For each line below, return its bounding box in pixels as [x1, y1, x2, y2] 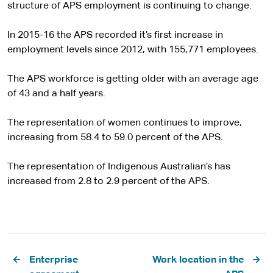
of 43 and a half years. [7, 88, 105, 99]
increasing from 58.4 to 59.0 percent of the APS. [7, 132, 223, 143]
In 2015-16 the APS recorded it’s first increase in [7, 30, 223, 40]
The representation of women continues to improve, [7, 118, 242, 128]
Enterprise [29, 255, 78, 265]
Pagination [7, 249, 66, 261]
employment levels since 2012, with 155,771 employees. [7, 44, 258, 55]
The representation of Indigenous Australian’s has [7, 161, 230, 172]
